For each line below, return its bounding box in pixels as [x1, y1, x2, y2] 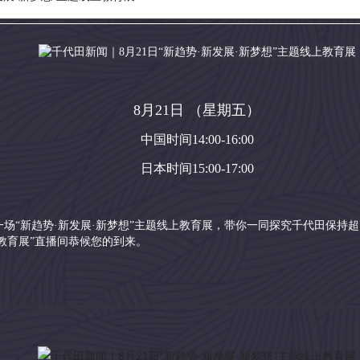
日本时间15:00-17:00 [140, 162, 254, 175]
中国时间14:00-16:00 [140, 133, 254, 146]
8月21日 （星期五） [133, 102, 260, 118]
